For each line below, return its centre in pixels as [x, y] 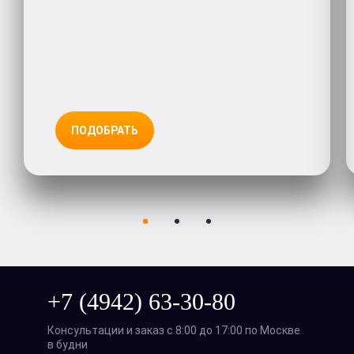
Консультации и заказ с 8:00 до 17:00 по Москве [174, 330]
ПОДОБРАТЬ [105, 130]
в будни [68, 344]
